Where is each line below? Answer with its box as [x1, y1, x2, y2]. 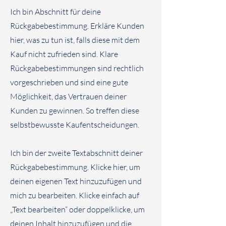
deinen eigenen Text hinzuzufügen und [10, 176, 142, 186]
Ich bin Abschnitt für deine [10, 6, 101, 17]
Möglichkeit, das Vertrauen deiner [10, 91, 127, 101]
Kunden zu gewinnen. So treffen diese [10, 105, 139, 116]
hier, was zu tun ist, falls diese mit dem [10, 34, 140, 45]
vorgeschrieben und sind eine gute [10, 77, 128, 87]
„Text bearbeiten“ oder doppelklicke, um [10, 204, 145, 214]
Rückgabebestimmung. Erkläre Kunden [10, 20, 144, 31]
